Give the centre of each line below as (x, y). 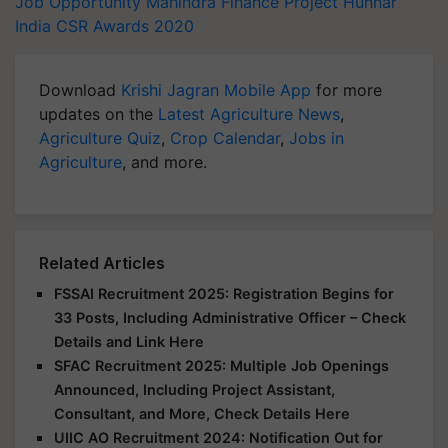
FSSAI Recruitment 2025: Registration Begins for (224, 293)
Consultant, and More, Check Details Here (202, 413)
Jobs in (316, 138)
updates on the (98, 114)
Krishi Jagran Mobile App (216, 90)
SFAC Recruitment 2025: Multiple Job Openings (221, 365)
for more (346, 90)
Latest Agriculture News (249, 114)
